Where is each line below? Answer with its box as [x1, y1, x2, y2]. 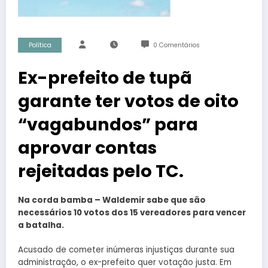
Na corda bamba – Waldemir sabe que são [18, 194, 206, 206]
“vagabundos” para [18, 112, 198, 137]
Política [28, 41, 51, 50]
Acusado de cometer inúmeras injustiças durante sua [18, 243, 234, 255]
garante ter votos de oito [18, 89, 239, 114]
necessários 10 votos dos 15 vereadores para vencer [18, 207, 246, 219]
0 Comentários [153, 41, 200, 50]
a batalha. [18, 220, 66, 232]
